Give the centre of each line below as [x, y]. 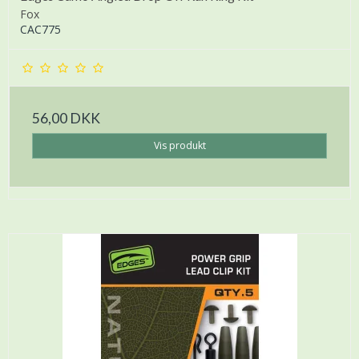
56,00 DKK [66, 119]
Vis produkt [179, 146]
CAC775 [40, 30]
